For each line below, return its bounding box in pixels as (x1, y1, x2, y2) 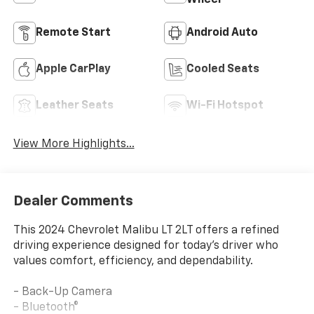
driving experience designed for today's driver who (13, 240, 278, 252)
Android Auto (186, 27, 258, 39)
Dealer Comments (13, 194, 133, 209)
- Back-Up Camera (13, 287, 112, 299)
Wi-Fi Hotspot (186, 100, 264, 111)
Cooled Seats (186, 63, 259, 75)
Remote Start (35, 27, 111, 39)
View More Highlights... (13, 138, 135, 150)
